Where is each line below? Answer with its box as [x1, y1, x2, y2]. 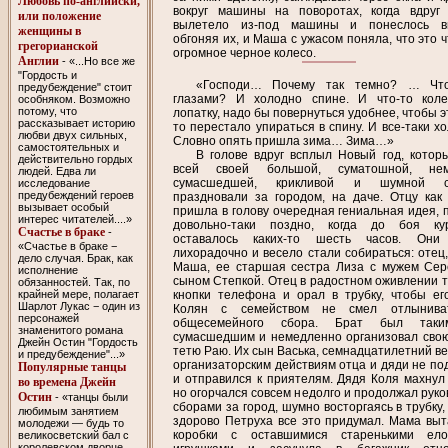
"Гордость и [17, 68, 77, 81]
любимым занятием [17, 404, 119, 417]
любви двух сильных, [17, 128, 127, 141]
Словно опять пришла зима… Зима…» [173, 134, 394, 149]
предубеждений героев [17, 188, 134, 201]
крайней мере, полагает [17, 287, 139, 300]
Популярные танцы [17, 359, 126, 374]
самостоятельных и [17, 140, 119, 153]
